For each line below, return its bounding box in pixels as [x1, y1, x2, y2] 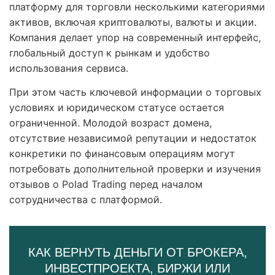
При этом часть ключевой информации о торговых [9, 86, 261, 99]
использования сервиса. [9, 62, 128, 75]
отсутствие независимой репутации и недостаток [9, 132, 257, 145]
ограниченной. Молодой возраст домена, [9, 117, 212, 130]
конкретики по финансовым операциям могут [9, 147, 235, 160]
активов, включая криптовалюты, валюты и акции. [9, 16, 257, 29]
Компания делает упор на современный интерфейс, [9, 31, 261, 44]
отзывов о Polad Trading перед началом [9, 178, 203, 191]
